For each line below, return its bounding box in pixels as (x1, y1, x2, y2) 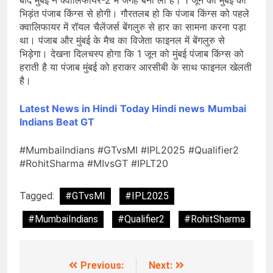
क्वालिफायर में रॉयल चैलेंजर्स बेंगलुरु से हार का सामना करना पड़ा (19, 21, 246, 34)
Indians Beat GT (19, 116, 94, 129)
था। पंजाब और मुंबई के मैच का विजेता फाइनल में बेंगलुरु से (19, 34, 225, 47)
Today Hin (120, 102, 168, 115)
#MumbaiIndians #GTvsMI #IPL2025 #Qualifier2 (19, 144, 239, 157)
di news (168, 102, 205, 115)
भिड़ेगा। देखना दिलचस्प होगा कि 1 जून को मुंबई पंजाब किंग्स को (19, 48, 244, 60)
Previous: (80, 260, 124, 272)
